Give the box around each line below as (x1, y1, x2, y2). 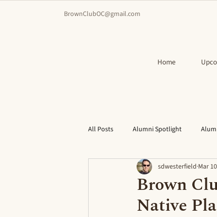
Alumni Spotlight (133, 124, 182, 134)
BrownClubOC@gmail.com (64, 9, 140, 19)
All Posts (88, 124, 113, 134)
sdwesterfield (158, 161, 197, 171)
